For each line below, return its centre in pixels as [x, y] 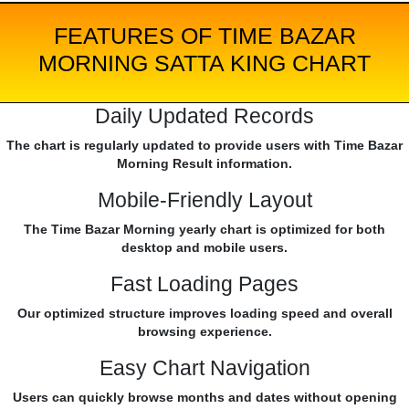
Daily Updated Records [204, 116]
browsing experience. [204, 332]
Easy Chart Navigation [204, 368]
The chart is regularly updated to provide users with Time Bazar [204, 146]
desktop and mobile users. [204, 248]
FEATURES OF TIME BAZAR [204, 36]
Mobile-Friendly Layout [204, 200]
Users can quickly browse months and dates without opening [204, 398]
